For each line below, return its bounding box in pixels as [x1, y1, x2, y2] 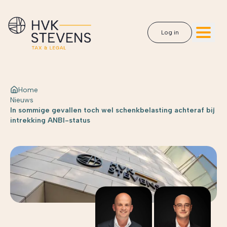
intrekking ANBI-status [10, 116, 90, 125]
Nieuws [10, 96, 33, 104]
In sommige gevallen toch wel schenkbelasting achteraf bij [10, 106, 215, 115]
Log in [161, 29, 179, 36]
